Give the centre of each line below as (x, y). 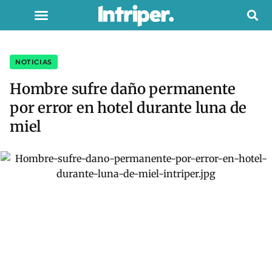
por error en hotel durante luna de (128, 108)
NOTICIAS (34, 62)
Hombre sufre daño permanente (123, 89)
